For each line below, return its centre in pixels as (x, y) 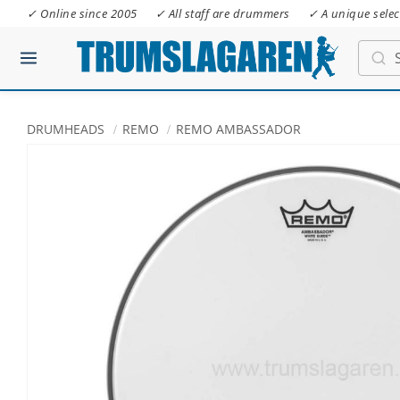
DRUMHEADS (66, 129)
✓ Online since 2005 (82, 13)
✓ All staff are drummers (222, 13)
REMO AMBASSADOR (238, 129)
